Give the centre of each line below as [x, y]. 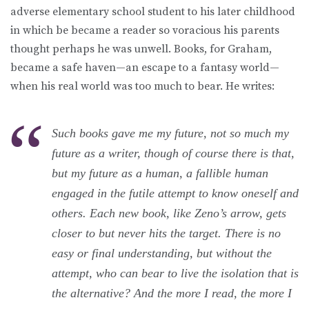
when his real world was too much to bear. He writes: [142, 86]
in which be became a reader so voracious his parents [145, 30]
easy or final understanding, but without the [162, 253]
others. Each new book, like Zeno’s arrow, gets [169, 213]
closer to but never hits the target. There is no [166, 233]
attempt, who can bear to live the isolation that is [175, 273]
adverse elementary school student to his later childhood [153, 11]
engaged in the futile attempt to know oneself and [175, 193]
